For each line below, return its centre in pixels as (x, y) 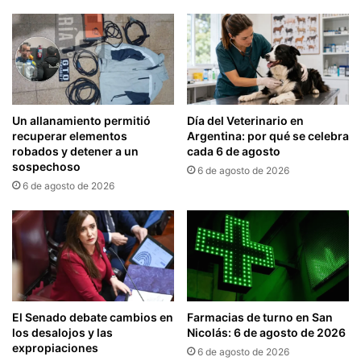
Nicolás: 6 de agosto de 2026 (266, 333)
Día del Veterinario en (245, 121)
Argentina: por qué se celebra (268, 136)
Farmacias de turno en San (260, 317)
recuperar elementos (70, 135)
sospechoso (46, 166)
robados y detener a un (75, 151)
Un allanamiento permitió (81, 120)
